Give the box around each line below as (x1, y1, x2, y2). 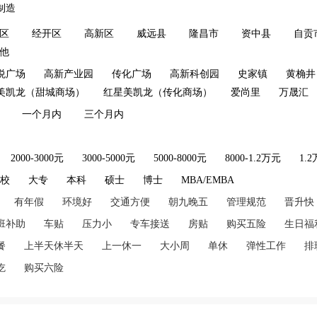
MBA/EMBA (181, 175, 234, 185)
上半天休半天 (24, 241, 83, 251)
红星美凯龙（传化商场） (103, 87, 212, 98)
